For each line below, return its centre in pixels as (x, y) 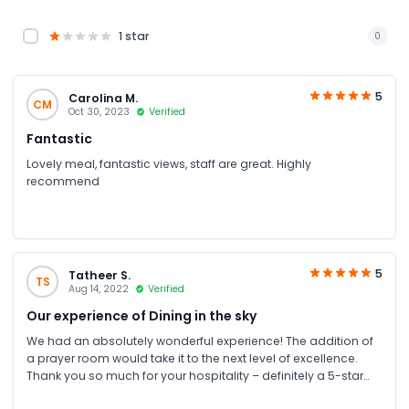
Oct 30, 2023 (99, 111)
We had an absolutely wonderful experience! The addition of (200, 341)
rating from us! (68, 393)
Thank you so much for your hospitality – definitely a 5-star (195, 376)
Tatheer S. (99, 275)
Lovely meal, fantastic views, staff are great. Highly (169, 164)
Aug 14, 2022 (98, 288)
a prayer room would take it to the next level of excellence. (192, 358)
